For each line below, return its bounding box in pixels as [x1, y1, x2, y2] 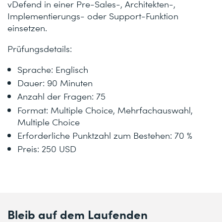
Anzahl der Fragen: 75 [17, 90, 106, 103]
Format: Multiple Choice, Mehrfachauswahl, [17, 103, 193, 116]
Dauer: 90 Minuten [17, 76, 93, 89]
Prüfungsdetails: [7, 42, 72, 55]
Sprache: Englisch [17, 63, 88, 75]
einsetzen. [7, 21, 47, 34]
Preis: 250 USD [17, 142, 76, 155]
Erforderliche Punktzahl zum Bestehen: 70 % [17, 128, 192, 141]
